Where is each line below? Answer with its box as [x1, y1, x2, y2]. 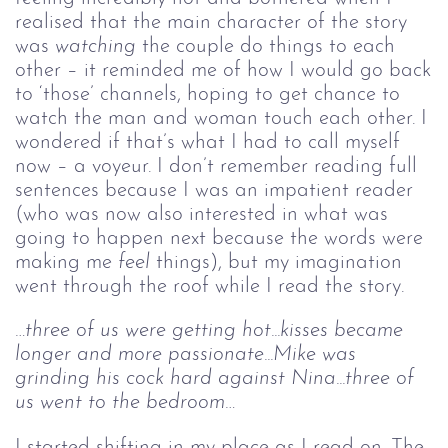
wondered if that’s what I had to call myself [15, 131, 400, 153]
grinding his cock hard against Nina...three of [15, 368, 420, 390]
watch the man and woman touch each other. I [15, 107, 427, 129]
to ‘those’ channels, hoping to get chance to [15, 83, 400, 105]
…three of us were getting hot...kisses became [15, 320, 409, 342]
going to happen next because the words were [15, 227, 423, 249]
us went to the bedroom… [15, 392, 235, 414]
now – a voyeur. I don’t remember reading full [15, 155, 417, 177]
